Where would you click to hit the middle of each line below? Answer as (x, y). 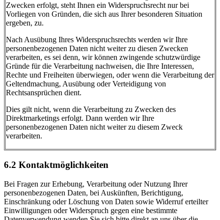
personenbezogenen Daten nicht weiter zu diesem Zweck (94, 127)
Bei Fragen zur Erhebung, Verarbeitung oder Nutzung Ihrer (96, 184)
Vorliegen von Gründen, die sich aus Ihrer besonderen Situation (104, 14)
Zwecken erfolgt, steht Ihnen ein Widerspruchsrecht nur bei (97, 5)
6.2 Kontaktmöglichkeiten (56, 165)
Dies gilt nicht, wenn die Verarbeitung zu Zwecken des (91, 110)
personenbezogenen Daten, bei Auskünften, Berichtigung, (94, 192)
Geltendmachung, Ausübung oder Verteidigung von (86, 84)
